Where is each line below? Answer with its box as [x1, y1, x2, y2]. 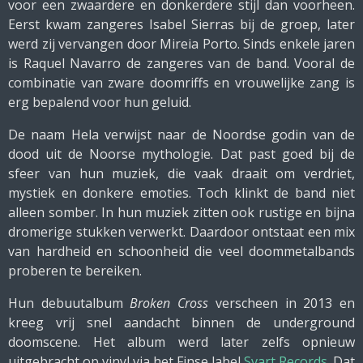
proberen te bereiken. [8, 262, 142, 280]
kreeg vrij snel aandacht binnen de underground [8, 314, 355, 331]
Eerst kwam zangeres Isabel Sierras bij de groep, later [8, 15, 355, 33]
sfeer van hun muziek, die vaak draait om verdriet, [8, 164, 355, 182]
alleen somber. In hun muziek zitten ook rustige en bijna [8, 203, 355, 221]
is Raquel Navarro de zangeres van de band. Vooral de [8, 54, 355, 72]
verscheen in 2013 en [208, 294, 356, 312]
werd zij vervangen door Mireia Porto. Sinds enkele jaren [8, 35, 355, 53]
